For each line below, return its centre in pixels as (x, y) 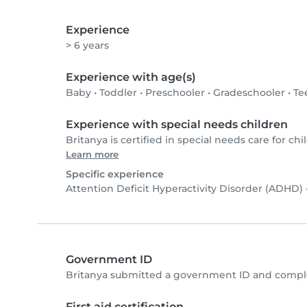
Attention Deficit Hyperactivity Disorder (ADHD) (184, 189)
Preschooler (175, 93)
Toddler (118, 93)
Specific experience (115, 174)
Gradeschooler (249, 93)
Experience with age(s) (131, 77)
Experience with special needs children (177, 125)
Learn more (92, 155)
